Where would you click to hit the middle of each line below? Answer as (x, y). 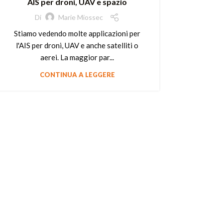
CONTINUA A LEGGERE (77, 74)
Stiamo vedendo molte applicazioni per (77, 33)
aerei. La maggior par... (77, 57)
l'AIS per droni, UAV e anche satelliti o (77, 45)
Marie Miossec (81, 17)
